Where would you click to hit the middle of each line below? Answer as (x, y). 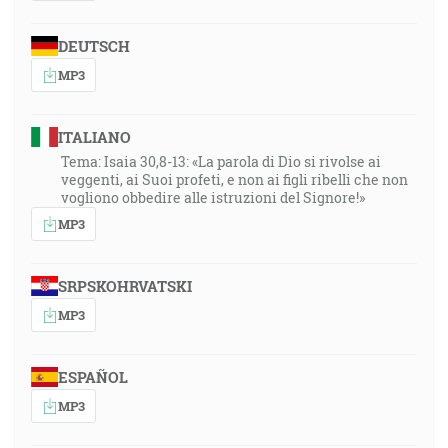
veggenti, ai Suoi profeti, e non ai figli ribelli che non (234, 179)
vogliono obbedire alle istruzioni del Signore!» (213, 197)
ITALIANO (94, 137)
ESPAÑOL (92, 377)
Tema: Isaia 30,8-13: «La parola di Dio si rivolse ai (221, 161)
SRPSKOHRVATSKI (124, 286)
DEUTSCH (93, 46)
